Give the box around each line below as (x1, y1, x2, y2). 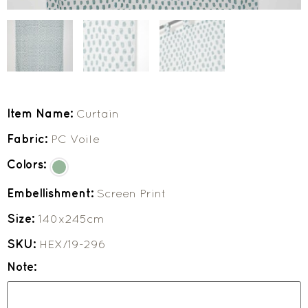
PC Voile (51, 132, 100, 146)
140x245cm (38, 212, 104, 226)
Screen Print (97, 186, 166, 201)
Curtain (76, 107, 119, 121)
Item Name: (7, 107, 76, 121)
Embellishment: (7, 186, 97, 201)
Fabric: (7, 132, 51, 146)
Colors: (7, 157, 49, 172)
